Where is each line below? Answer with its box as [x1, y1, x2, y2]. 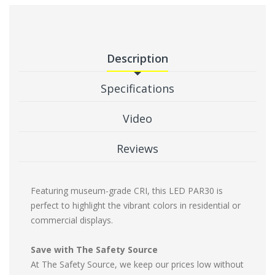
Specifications [101, 81, 174, 96]
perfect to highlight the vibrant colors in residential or [31, 199, 241, 212]
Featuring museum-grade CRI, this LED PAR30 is [31, 185, 223, 197]
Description [107, 51, 168, 66]
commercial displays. [31, 214, 113, 227]
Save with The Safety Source [31, 244, 158, 256]
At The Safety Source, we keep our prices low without [31, 258, 244, 271]
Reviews [117, 141, 158, 157]
